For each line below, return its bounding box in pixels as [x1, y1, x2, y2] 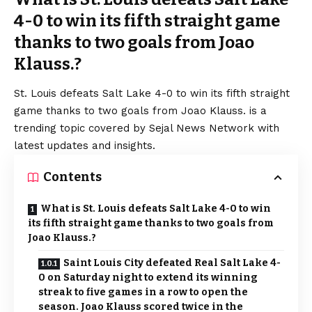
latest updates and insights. [14, 139, 155, 153]
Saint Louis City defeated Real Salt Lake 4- [63, 257, 281, 270]
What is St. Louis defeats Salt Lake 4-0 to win [40, 203, 271, 215]
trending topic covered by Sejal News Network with [14, 122, 279, 135]
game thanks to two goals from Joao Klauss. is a [14, 104, 267, 118]
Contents [43, 169, 102, 185]
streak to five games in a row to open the [38, 286, 248, 299]
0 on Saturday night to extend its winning [38, 272, 258, 284]
